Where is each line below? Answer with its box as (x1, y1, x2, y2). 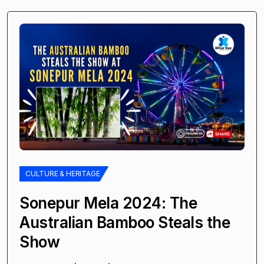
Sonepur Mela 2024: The (19, 193, 197, 212)
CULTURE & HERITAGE (25, 169, 100, 178)
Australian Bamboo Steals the (19, 213, 230, 232)
